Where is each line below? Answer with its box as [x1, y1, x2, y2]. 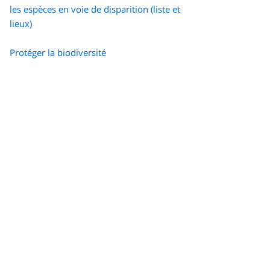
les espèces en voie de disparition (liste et [10, 3, 180, 16]
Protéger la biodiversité [10, 46, 106, 59]
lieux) [10, 17, 32, 30]
